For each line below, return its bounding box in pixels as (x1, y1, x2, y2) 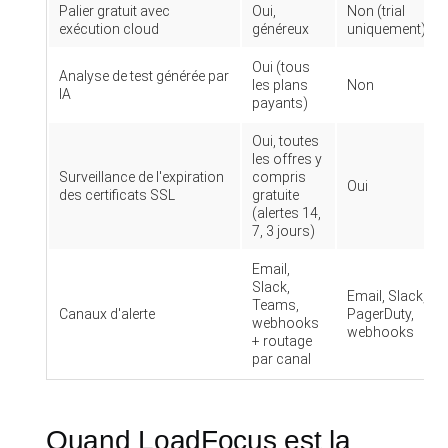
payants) (252, 95, 308, 111)
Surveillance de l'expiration (59, 169, 224, 185)
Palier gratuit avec (59, 3, 170, 19)
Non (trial (347, 3, 405, 19)
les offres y (252, 151, 322, 167)
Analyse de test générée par (59, 68, 229, 84)
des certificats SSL (59, 187, 175, 203)
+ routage (252, 333, 312, 349)
